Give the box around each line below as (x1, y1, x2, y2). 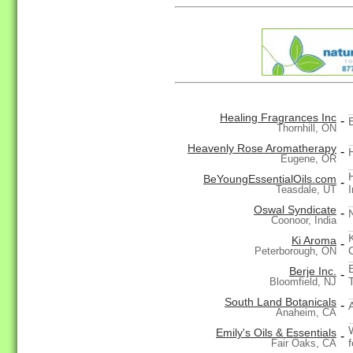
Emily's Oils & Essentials (216, 326, 336, 340)
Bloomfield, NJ (269, 276, 336, 288)
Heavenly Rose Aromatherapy (188, 142, 336, 155)
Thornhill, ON (277, 122, 336, 135)
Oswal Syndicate (254, 203, 336, 217)
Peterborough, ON (255, 245, 336, 258)
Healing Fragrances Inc (220, 111, 336, 124)
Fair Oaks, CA (271, 337, 336, 350)
